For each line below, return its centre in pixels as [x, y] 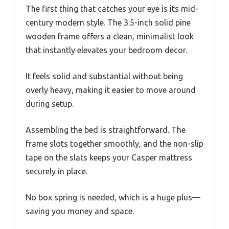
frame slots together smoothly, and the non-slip [114, 144]
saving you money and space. [80, 211]
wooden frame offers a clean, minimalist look [110, 37]
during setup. [50, 104]
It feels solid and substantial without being [104, 76]
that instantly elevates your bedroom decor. [106, 50]
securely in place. [56, 171]
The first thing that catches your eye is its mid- [112, 9]
